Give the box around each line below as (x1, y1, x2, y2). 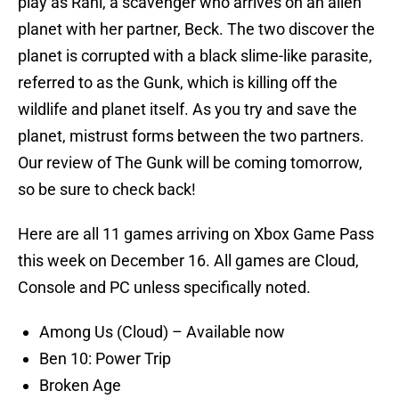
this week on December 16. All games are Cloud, (18, 251, 359, 271)
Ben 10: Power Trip (39, 349, 171, 369)
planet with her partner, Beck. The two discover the (18, 20, 375, 39)
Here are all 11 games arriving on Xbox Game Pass (18, 224, 374, 244)
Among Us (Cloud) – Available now (39, 322, 285, 342)
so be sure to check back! (18, 180, 196, 199)
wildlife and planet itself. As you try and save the (18, 100, 357, 119)
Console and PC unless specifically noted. (18, 278, 311, 297)
